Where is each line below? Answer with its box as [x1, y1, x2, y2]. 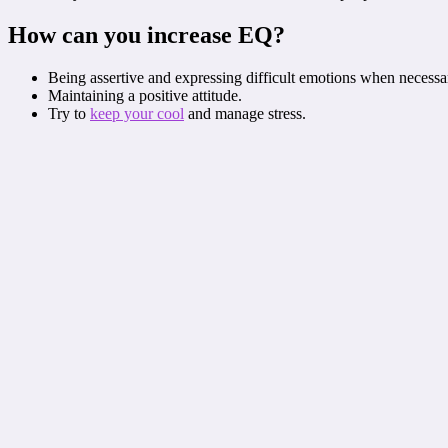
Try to [48, 105, 90, 123]
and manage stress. [184, 105, 306, 123]
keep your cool [90, 105, 184, 123]
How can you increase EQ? [8, 22, 285, 49]
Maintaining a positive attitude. [48, 87, 242, 105]
